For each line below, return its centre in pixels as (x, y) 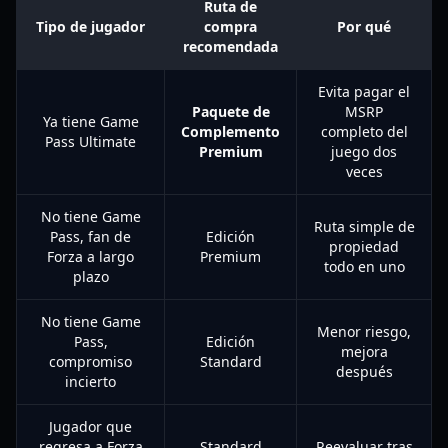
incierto (90, 381)
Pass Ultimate (90, 141)
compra (230, 26)
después (364, 371)
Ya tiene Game (90, 121)
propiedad (364, 246)
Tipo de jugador (90, 26)
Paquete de (230, 111)
